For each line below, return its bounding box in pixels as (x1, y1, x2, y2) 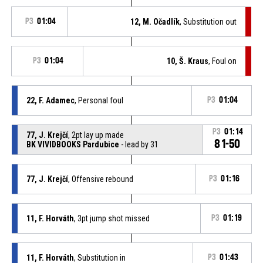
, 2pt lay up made (68, 130, 124, 140)
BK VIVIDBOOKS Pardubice (26, 139, 119, 149)
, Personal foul (74, 95, 123, 105)
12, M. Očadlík (130, 16, 180, 26)
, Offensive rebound (68, 174, 133, 184)
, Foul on (208, 56, 237, 66)
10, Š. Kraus (167, 56, 209, 66)
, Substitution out (180, 16, 237, 26)
